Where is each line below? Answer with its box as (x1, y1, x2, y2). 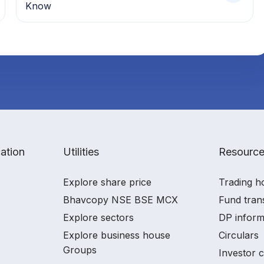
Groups (63, 243, 97, 256)
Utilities (63, 145, 99, 158)
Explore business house (63, 229, 170, 241)
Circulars (219, 229, 259, 241)
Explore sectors (63, 211, 134, 223)
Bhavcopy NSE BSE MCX (63, 193, 178, 206)
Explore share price (63, 176, 151, 188)
